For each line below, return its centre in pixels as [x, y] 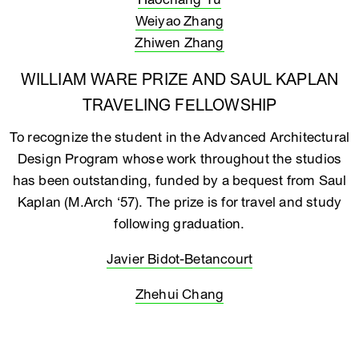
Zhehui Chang [179, 294]
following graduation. [179, 224]
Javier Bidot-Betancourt [179, 259]
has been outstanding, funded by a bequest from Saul [179, 181]
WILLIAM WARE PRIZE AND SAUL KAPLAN [179, 80]
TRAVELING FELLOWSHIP [179, 106]
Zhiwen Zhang [179, 43]
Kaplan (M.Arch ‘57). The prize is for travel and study [179, 202]
